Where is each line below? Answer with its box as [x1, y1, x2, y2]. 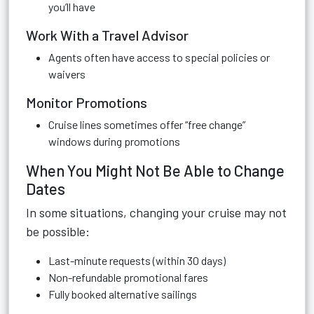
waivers [48, 67, 86, 81]
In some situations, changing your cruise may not [26, 205, 287, 220]
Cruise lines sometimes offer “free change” [48, 118, 245, 131]
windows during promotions [48, 135, 180, 148]
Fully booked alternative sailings [48, 287, 197, 301]
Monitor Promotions [26, 94, 147, 111]
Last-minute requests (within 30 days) [48, 254, 226, 267]
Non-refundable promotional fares [48, 271, 208, 284]
